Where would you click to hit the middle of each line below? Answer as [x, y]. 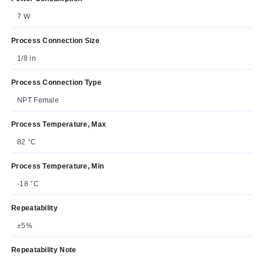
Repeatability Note [44, 250]
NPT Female [38, 100]
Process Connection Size [55, 40]
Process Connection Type [56, 82]
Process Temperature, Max [59, 124]
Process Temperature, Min [58, 166]
